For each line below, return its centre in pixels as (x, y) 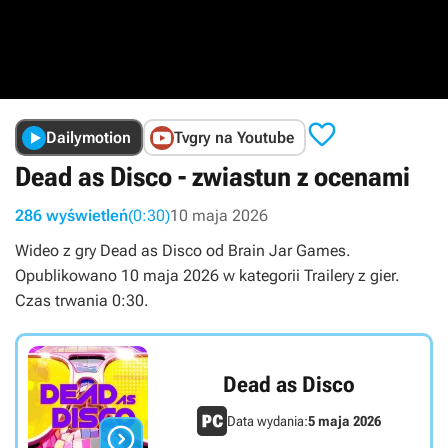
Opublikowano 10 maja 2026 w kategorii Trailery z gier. (207, 275)
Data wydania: (267, 420)
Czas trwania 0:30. (82, 300)
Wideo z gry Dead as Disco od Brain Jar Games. (183, 250)
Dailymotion (88, 137)
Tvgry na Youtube (234, 137)
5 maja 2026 (344, 420)
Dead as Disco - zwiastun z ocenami (212, 177)
